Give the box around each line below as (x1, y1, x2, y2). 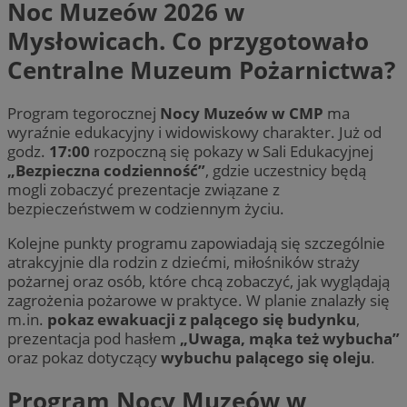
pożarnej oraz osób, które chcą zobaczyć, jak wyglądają (7, 271, 390, 293)
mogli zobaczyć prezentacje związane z (7, 178, 280, 200)
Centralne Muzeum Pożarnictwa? (7, 53, 395, 86)
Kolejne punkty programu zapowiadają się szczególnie (7, 233, 385, 254)
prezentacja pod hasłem (7, 328, 180, 350)
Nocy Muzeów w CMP (160, 102, 323, 124)
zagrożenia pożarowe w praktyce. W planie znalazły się (7, 290, 390, 312)
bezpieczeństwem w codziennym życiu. (7, 197, 284, 219)
